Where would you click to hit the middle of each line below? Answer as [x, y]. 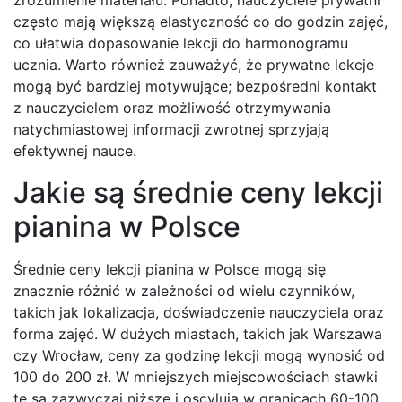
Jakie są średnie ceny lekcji [198, 193]
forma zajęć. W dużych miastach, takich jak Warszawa [198, 334]
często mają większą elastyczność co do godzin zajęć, [201, 22]
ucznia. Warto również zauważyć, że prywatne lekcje [194, 65]
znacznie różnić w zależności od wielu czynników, [184, 291]
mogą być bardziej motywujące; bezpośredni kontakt [195, 87]
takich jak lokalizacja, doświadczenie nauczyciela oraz [199, 313]
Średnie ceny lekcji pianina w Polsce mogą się [170, 270]
